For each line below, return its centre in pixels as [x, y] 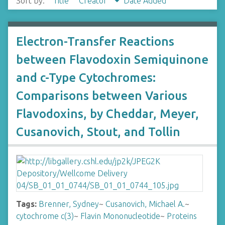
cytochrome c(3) [45, 216]
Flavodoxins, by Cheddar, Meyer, [107, 114]
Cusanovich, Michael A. [145, 204]
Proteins [182, 216]
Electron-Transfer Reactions [95, 41]
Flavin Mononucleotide [120, 216]
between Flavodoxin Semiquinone [112, 60]
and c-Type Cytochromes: [86, 78]
